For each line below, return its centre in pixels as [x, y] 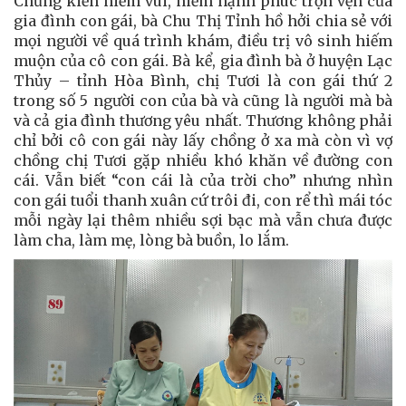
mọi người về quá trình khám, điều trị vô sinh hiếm [203, 40]
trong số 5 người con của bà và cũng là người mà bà [203, 100]
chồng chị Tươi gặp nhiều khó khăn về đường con [203, 160]
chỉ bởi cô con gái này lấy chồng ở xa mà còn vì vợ [203, 140]
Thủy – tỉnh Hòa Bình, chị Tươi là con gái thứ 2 [203, 80]
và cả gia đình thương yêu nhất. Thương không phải [203, 120]
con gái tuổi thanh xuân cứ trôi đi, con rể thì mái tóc [203, 200]
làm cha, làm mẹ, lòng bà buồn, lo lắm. [151, 240]
